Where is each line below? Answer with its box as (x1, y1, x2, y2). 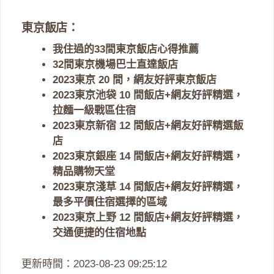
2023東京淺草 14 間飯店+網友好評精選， (53, 181, 243, 193)
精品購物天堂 (53, 166, 115, 178)
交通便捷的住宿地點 (53, 227, 146, 239)
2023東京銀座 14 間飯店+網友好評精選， (53, 150, 243, 163)
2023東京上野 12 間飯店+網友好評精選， (53, 212, 243, 224)
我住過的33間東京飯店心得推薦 (53, 43, 199, 56)
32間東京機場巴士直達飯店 (53, 59, 178, 71)
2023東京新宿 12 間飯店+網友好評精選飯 (53, 120, 243, 132)
